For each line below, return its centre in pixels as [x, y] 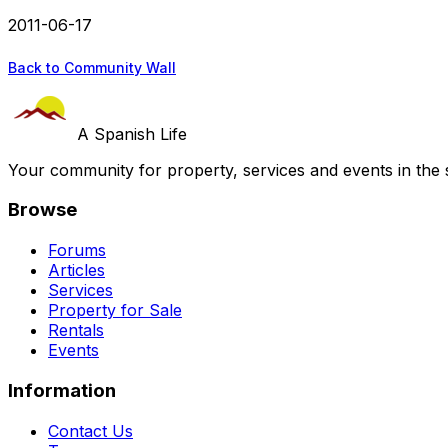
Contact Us [90, 430]
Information [62, 390]
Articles [76, 270]
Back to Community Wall [92, 67]
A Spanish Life [132, 133]
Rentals [76, 330]
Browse [42, 210]
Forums [77, 250]
